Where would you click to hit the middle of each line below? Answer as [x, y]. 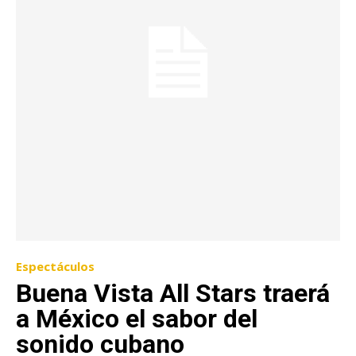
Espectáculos [55, 267]
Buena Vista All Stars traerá [173, 294]
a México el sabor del [137, 319]
